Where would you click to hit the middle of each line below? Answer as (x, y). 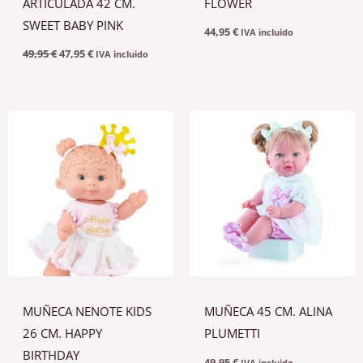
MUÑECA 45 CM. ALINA (269, 312)
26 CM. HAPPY (63, 333)
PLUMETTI (233, 333)
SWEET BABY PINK (73, 25)
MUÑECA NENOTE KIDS (88, 312)
